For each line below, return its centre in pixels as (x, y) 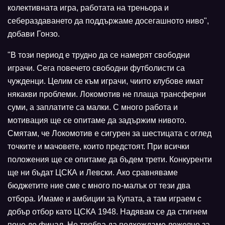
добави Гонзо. (34, 34)
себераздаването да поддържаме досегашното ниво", (108, 21)
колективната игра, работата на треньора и (88, 8)
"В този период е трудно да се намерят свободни (99, 55)
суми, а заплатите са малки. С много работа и (93, 107)
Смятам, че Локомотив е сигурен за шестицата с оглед (109, 134)
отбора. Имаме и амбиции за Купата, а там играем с (104, 199)
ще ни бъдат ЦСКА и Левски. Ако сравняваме (93, 173)
